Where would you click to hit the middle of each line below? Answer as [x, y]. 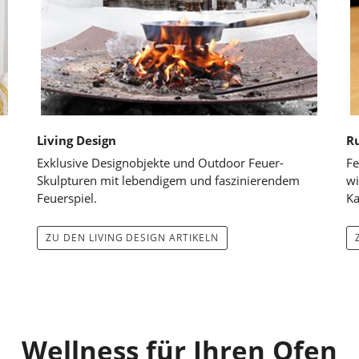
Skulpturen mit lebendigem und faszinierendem [168, 180]
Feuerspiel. [67, 198]
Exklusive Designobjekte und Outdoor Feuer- [160, 162]
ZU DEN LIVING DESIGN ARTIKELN [132, 237]
